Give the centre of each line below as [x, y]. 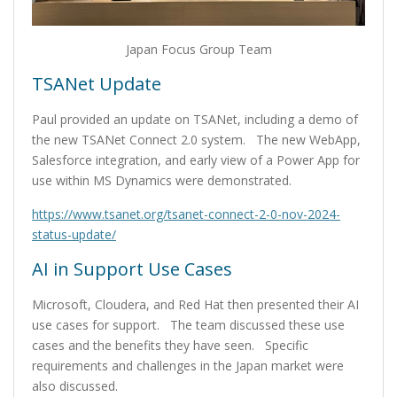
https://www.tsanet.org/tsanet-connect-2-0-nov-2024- [186, 214]
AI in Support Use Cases [132, 269]
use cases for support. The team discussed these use [188, 325]
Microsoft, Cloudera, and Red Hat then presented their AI [195, 305]
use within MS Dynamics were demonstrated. [162, 181]
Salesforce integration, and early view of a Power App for [196, 160]
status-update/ [74, 235]
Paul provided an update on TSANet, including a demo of [195, 120]
